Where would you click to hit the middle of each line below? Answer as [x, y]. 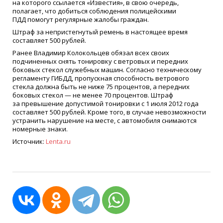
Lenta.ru [58, 141]
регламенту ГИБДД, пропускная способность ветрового [101, 78]
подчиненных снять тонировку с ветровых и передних [100, 61]
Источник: [29, 141]
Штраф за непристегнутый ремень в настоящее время [100, 32]
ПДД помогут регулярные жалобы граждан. [81, 20]
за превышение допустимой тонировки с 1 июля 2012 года [106, 103]
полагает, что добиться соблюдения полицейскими [94, 11]
